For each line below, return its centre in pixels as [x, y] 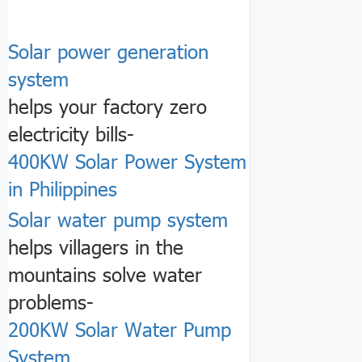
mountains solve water [105, 274]
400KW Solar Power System [127, 161]
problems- [51, 301]
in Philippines [63, 189]
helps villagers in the [96, 246]
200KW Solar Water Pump [120, 328]
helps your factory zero [107, 106]
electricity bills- [71, 134]
